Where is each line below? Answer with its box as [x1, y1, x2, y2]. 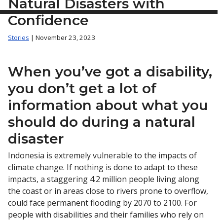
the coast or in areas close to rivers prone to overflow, [8, 185, 208, 197]
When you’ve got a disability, [8, 63, 212, 80]
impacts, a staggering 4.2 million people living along [8, 174, 199, 185]
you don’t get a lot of [8, 79, 156, 97]
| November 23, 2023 [29, 33, 95, 42]
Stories [8, 33, 29, 42]
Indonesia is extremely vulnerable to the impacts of [8, 150, 197, 161]
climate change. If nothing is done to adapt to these [8, 162, 198, 173]
